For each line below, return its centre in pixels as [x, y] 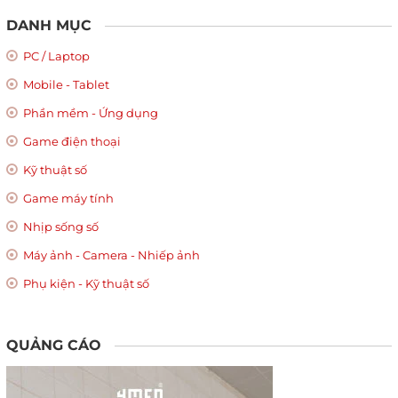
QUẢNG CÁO [54, 345]
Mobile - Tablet [65, 84]
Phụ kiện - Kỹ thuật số [85, 283]
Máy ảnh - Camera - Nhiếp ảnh [110, 255]
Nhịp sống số [60, 226]
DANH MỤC [49, 25]
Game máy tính [67, 198]
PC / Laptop [55, 56]
